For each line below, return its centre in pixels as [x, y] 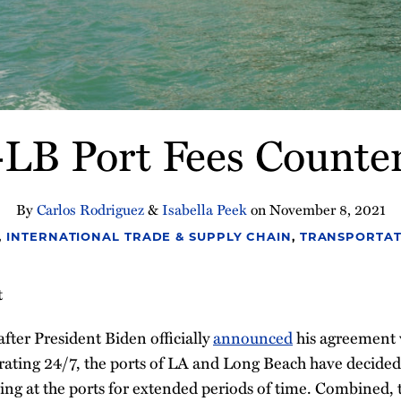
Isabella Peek [204, 209]
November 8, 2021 [327, 209]
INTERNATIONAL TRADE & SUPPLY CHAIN [149, 237]
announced [253, 337]
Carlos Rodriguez [90, 209]
